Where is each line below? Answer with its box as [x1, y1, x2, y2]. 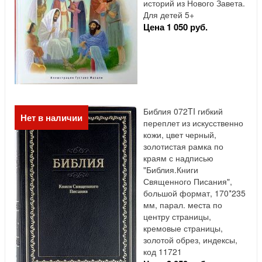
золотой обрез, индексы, [143, 234, 237, 246]
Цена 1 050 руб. [143, 20, 208, 34]
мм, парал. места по [143, 199, 222, 211]
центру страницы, [143, 211, 211, 223]
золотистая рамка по [143, 140, 223, 153]
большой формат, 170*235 [143, 187, 246, 199]
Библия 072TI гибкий [143, 105, 223, 118]
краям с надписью [143, 152, 213, 164]
